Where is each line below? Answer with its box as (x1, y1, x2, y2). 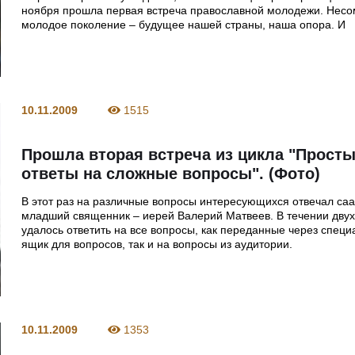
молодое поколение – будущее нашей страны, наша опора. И (21, 18, 346, 32)
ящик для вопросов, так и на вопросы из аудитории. (21, 238, 293, 251)
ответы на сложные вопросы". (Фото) (21, 165, 321, 183)
